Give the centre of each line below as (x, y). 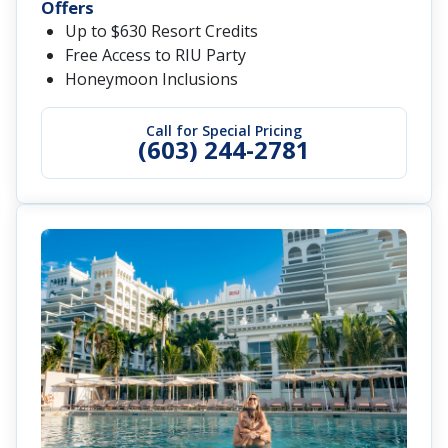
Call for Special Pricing (224, 131)
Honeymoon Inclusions (151, 79)
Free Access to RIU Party (155, 55)
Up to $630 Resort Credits (161, 31)
